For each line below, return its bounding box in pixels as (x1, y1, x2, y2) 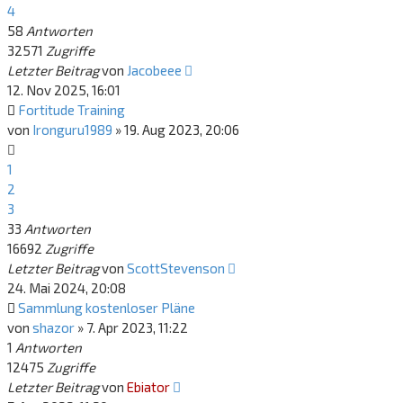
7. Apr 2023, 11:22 (86, 319, 188, 336)
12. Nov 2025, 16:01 (7, 82, 121, 98)
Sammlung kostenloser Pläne (18, 300, 195, 316)
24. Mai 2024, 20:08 (7, 280, 126, 296)
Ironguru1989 (32, 121, 112, 138)
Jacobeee (127, 62, 182, 78)
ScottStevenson (127, 260, 225, 276)
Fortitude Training (18, 102, 125, 118)
